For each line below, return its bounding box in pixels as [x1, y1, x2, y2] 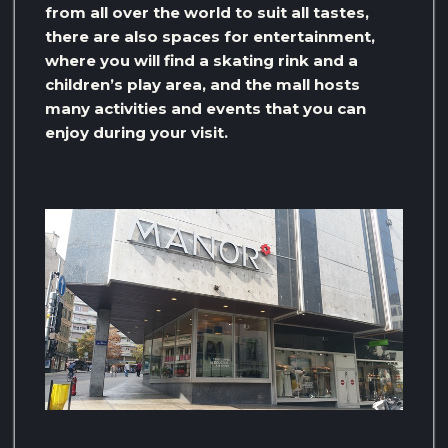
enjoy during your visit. [45, 122, 228, 142]
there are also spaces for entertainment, [45, 26, 375, 46]
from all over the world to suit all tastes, [45, 2, 369, 22]
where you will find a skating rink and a [45, 50, 358, 70]
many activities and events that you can [45, 98, 366, 118]
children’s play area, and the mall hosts [45, 74, 360, 94]
